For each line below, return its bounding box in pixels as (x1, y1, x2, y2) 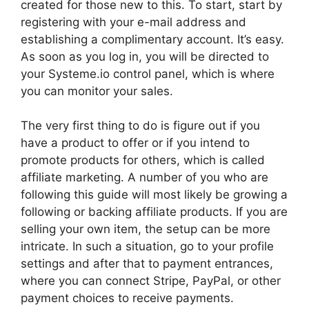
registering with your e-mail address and (21, 14, 246, 29)
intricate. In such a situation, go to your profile (21, 239, 274, 253)
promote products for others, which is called (21, 153, 265, 167)
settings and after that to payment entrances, (21, 257, 273, 270)
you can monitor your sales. (21, 83, 173, 98)
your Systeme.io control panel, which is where (21, 66, 275, 81)
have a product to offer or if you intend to (21, 136, 250, 150)
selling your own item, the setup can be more (21, 222, 270, 236)
